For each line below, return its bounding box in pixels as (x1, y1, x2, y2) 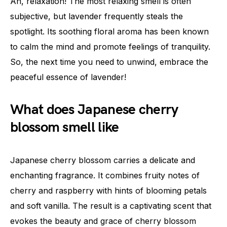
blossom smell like (10, 119, 119, 136)
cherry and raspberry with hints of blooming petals (10, 185, 207, 196)
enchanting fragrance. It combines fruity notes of (10, 170, 200, 181)
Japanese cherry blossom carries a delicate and (10, 155, 195, 166)
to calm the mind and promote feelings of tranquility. (10, 42, 210, 52)
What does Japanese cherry (10, 101, 178, 119)
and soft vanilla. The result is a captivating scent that (10, 201, 211, 211)
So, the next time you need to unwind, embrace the (10, 57, 208, 67)
